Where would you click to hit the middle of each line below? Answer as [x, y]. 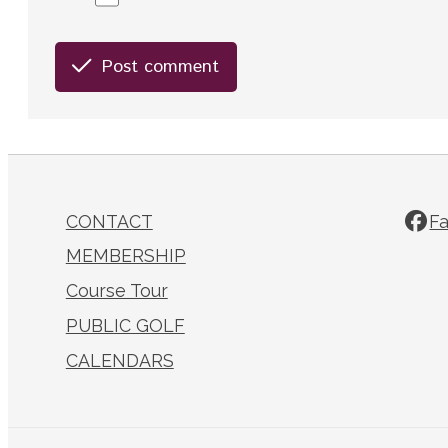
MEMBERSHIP [125, 256]
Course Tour [116, 291]
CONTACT [109, 221]
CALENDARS [119, 361]
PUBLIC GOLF [125, 326]
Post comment [161, 67]
